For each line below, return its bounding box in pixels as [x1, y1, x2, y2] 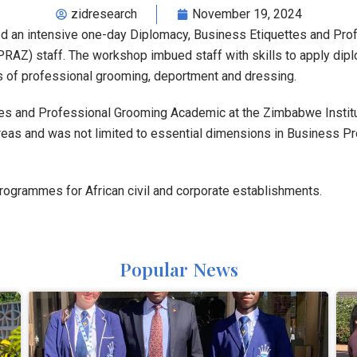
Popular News [119, 256, 238, 281]
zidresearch [70, 6, 137, 22]
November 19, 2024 [191, 6, 302, 22]
